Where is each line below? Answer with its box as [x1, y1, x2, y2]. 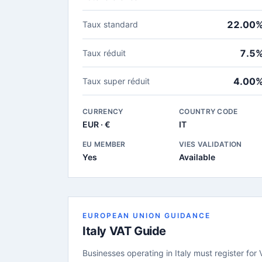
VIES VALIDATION [179, 140, 242, 149]
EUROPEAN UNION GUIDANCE [82, 211, 211, 220]
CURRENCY [82, 107, 123, 116]
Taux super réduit [82, 75, 150, 86]
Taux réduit [82, 47, 126, 58]
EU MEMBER [82, 140, 126, 149]
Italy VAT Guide [82, 224, 166, 238]
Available [179, 152, 215, 162]
